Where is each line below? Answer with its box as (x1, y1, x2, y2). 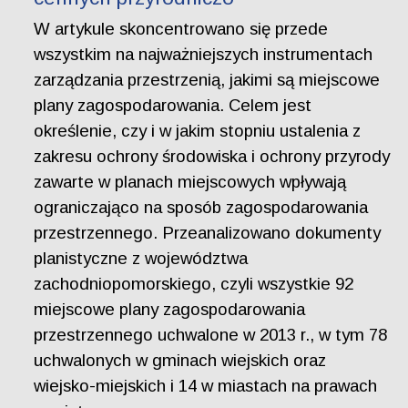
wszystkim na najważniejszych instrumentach (34, 44, 373, 64)
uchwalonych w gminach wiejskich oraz (34, 350, 327, 370)
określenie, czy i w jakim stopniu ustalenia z (34, 120, 362, 140)
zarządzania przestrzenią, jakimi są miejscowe (34, 69, 381, 89)
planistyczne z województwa (34, 248, 249, 268)
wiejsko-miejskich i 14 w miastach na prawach (34, 375, 378, 395)
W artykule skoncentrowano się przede (34, 18, 329, 38)
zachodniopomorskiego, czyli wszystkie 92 (34, 273, 354, 293)
